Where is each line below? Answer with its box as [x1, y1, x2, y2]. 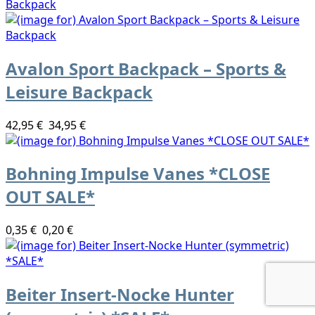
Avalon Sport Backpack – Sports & [6, 56, 286, 80]
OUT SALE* [6, 185, 95, 209]
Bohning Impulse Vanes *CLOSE [6, 162, 270, 186]
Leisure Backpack [6, 79, 153, 103]
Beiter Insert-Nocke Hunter [6, 283, 234, 307]
